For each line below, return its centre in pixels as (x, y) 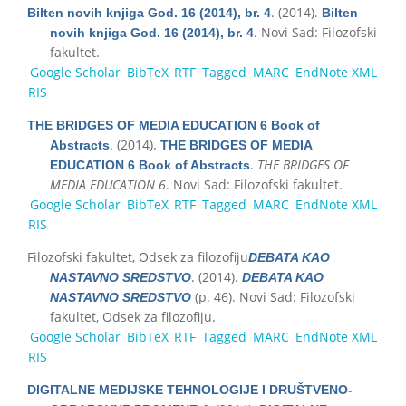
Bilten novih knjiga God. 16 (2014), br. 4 (149, 12)
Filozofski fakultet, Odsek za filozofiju (138, 256)
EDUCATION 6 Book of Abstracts (150, 164)
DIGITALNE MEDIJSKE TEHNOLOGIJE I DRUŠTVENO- (190, 389)
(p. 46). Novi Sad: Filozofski (273, 296)
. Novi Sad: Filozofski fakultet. (254, 184)
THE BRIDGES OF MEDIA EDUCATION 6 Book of (174, 125)
